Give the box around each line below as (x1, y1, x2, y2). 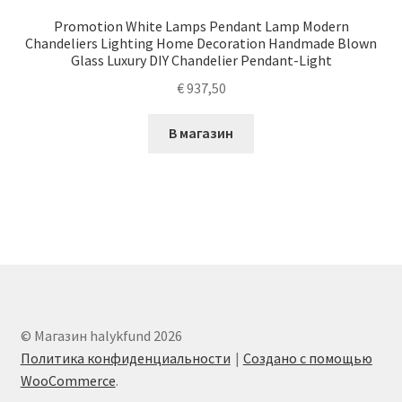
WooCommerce (20, 371, 116, 390)
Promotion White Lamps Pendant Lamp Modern (53, 16, 349, 35)
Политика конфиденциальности (20, 349, 231, 368)
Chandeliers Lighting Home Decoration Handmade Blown (25, 33, 377, 52)
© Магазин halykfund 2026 (20, 327, 182, 345)
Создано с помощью (242, 349, 372, 368)
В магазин (169, 124, 233, 143)
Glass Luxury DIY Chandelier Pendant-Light (70, 50, 332, 69)
